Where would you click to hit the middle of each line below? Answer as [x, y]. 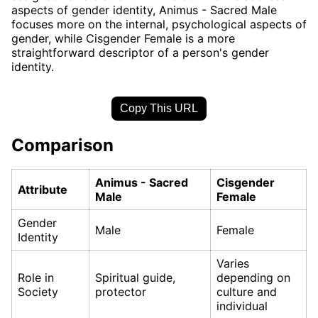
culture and [247, 292]
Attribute [43, 190]
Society [38, 292]
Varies [233, 264]
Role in [36, 278]
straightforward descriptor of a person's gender [140, 52]
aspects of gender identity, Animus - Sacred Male [144, 10]
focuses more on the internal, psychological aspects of [159, 24]
